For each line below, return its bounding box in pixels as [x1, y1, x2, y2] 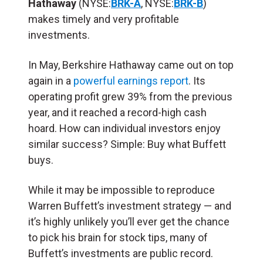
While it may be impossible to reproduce [28, 183, 215, 196]
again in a [28, 74, 73, 87]
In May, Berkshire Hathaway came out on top [28, 58, 234, 71]
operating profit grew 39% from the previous [28, 90, 232, 103]
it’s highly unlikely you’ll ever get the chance [28, 215, 230, 228]
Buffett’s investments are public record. [28, 247, 213, 259]
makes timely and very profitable [28, 12, 179, 25]
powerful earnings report [73, 74, 188, 87]
